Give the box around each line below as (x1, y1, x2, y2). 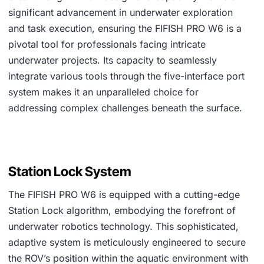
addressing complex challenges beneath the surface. (8, 102, 242, 114)
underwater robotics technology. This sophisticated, (8, 220, 239, 233)
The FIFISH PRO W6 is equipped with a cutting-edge (8, 189, 240, 201)
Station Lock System (8, 163, 131, 180)
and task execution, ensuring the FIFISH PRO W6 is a (8, 22, 242, 35)
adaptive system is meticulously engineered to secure (8, 236, 246, 249)
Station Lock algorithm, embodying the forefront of (8, 204, 236, 217)
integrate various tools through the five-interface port (8, 70, 245, 82)
